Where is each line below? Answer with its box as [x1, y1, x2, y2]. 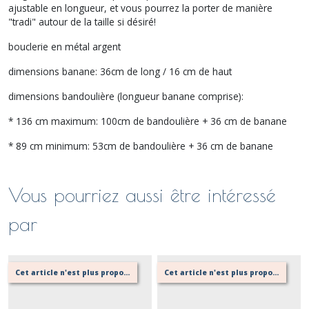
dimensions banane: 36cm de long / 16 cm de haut [8, 64, 232, 78]
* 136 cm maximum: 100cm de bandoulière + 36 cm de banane [8, 114, 287, 128]
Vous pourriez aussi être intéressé [8, 183, 276, 206]
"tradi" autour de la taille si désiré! [8, 14, 156, 28]
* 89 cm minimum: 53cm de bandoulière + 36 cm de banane [8, 139, 273, 152]
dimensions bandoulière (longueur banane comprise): [8, 89, 243, 103]
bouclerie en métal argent [8, 39, 121, 53]
